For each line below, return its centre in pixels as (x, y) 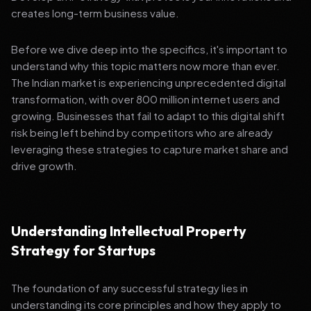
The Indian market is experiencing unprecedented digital (149, 82)
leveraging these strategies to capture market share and (150, 149)
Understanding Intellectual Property (129, 231)
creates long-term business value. (95, 13)
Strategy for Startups (83, 250)
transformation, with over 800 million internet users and (145, 99)
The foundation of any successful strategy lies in (129, 288)
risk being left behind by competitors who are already (142, 132)
